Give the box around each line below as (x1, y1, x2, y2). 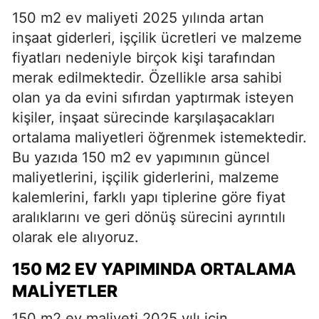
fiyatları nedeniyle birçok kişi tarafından (12, 49, 276, 66)
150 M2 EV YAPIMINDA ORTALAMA (12, 259, 296, 279)
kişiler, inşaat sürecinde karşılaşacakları (12, 109, 275, 126)
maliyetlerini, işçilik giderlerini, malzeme (12, 169, 279, 186)
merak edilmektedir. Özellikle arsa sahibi (12, 69, 282, 86)
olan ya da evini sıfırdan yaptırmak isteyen (12, 89, 294, 106)
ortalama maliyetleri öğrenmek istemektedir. (12, 129, 307, 146)
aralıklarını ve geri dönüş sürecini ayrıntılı (12, 209, 286, 226)
